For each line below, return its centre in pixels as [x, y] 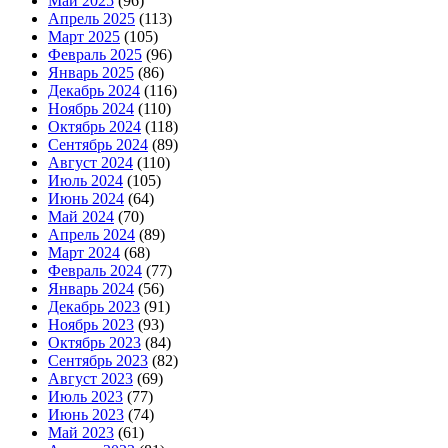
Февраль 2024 [95, 271]
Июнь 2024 [86, 199]
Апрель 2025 [91, 19]
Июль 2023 [85, 397]
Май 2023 [81, 433]
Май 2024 [81, 217]
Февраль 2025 [95, 55]
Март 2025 [84, 37]
